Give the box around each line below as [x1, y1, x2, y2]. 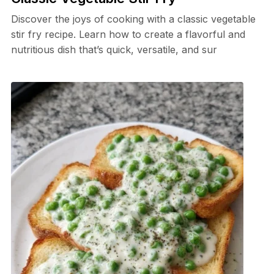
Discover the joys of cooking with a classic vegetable [10, 12, 256, 25]
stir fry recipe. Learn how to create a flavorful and [10, 28, 245, 40]
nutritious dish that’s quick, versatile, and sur [10, 43, 217, 56]
